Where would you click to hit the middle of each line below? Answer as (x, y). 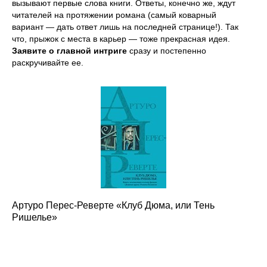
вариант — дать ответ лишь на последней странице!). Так (125, 27)
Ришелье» (35, 217)
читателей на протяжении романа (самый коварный (114, 15)
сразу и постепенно (167, 50)
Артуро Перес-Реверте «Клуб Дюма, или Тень (113, 205)
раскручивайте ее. (48, 62)
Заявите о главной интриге (69, 50)
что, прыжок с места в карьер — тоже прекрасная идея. (121, 38)
